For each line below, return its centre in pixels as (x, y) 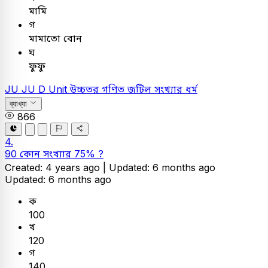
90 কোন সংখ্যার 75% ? (54, 154)
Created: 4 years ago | (57, 168)
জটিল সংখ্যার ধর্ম (162, 89)
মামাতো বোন (55, 38)
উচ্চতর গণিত (99, 89)
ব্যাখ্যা (18, 104)
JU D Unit (46, 89)
